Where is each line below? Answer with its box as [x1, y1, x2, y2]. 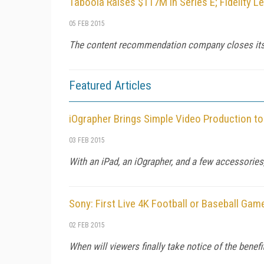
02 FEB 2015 [69, 220, 105, 229]
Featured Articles [69, 78, 151, 93]
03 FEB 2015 [69, 136, 105, 144]
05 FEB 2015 [69, 19, 105, 28]
